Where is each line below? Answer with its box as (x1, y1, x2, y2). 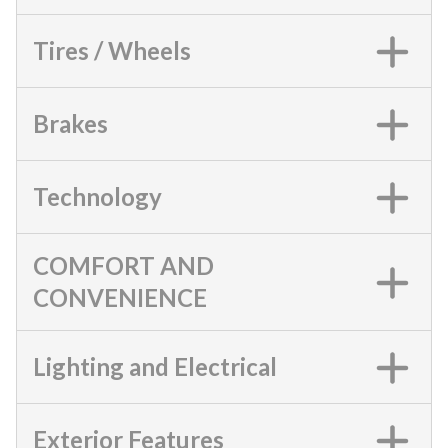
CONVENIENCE (33, 283, 207, 312)
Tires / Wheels (33, 36, 191, 65)
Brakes (33, 109, 108, 138)
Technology (33, 182, 162, 211)
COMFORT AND (33, 251, 214, 280)
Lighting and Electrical (33, 352, 277, 381)
